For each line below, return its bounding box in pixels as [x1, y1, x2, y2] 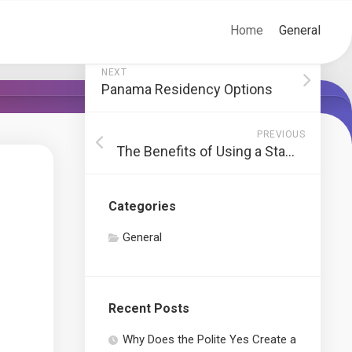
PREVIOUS [257, 129, 305, 140]
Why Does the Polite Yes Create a [123, 332, 296, 346]
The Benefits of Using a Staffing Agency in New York [285, 143, 295, 159]
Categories [108, 199, 176, 214]
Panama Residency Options [101, 81, 273, 97]
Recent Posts [108, 301, 189, 316]
